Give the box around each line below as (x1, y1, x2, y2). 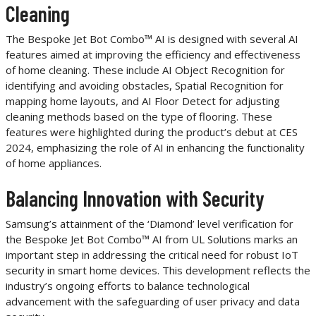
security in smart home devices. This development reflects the (6, 262, 310, 277)
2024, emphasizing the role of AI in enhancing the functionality (6, 140, 305, 155)
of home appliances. (6, 156, 102, 171)
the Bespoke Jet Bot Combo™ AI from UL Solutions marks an (6, 231, 298, 246)
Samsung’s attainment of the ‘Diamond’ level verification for (6, 216, 293, 231)
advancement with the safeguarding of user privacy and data (6, 293, 300, 308)
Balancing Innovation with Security (6, 185, 265, 211)
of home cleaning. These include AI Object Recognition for (6, 63, 285, 78)
